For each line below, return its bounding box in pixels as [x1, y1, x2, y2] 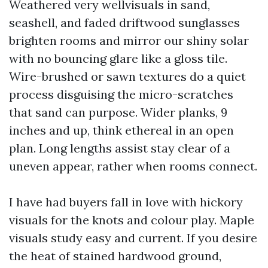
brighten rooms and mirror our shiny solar [9, 33, 249, 48]
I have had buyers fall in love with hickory [9, 194, 243, 209]
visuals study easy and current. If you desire [9, 230, 257, 245]
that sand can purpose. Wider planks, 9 [9, 105, 227, 120]
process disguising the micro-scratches [9, 87, 233, 102]
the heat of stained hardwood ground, [9, 248, 221, 263]
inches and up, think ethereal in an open [9, 123, 234, 138]
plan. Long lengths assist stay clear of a [9, 141, 230, 156]
